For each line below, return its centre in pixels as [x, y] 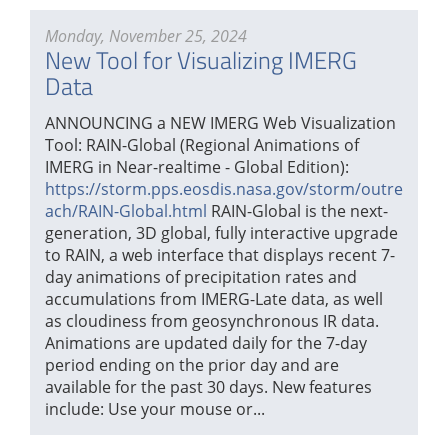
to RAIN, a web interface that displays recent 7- [220, 255]
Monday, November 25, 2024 [146, 35]
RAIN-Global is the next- [297, 211]
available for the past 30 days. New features [208, 387]
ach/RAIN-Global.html [126, 211]
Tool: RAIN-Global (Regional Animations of [202, 145]
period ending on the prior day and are [192, 365]
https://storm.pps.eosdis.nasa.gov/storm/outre [224, 189]
